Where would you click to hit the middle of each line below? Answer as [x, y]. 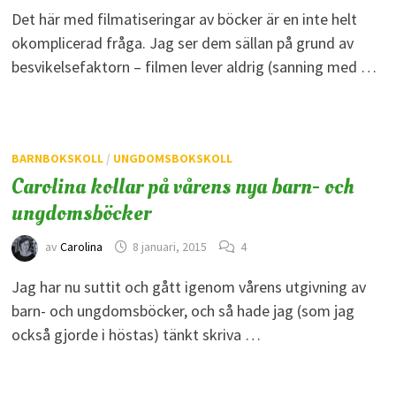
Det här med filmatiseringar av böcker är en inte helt [184, 19]
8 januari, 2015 [169, 246]
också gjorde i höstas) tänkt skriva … [136, 334]
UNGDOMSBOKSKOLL [172, 158]
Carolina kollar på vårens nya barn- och [183, 186]
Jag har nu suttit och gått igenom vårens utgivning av [188, 286]
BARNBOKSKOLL [57, 158]
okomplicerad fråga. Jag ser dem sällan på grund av [182, 42]
